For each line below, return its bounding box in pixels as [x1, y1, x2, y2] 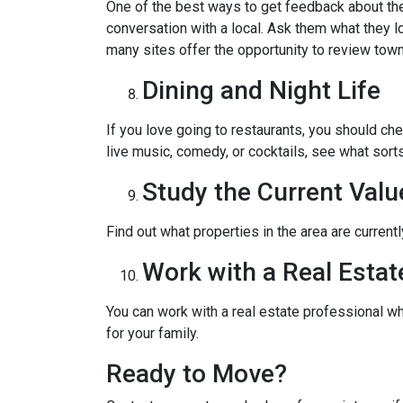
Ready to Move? [106, 359, 287, 389]
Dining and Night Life [142, 76, 381, 105]
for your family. [106, 325, 199, 342]
